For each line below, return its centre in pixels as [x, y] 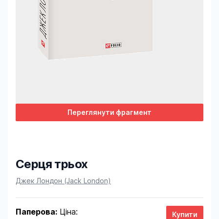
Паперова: [36, 212]
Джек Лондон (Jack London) [63, 181]
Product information [51, 177]
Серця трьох [52, 164]
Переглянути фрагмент [109, 112]
